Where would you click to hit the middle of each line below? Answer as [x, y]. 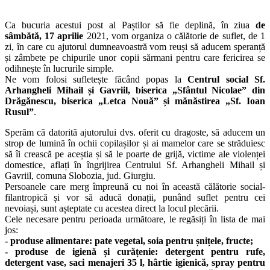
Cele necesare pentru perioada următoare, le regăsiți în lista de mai [135, 219]
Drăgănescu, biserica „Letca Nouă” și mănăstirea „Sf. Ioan [135, 101]
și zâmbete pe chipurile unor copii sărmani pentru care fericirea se [135, 57]
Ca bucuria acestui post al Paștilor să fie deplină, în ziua [127, 25]
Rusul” [19, 111]
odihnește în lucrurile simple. [59, 68]
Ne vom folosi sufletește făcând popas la [96, 79]
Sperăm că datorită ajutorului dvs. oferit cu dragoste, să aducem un [135, 132]
